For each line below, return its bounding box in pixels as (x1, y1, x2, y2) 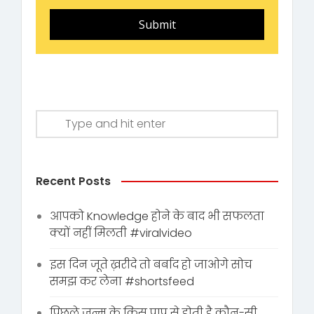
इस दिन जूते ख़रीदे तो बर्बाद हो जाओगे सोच (50, 256, 252, 273)
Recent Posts (36, 172, 111, 189)
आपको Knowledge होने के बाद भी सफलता (50, 207, 264, 224)
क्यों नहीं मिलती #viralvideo (50, 224, 192, 241)
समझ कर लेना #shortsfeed (50, 273, 194, 289)
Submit (138, 16, 176, 32)
